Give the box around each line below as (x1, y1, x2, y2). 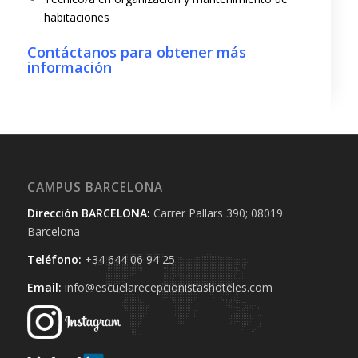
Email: (26, 279, 62, 295)
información (26, 57, 112, 77)
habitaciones (43, 9, 109, 25)
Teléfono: (26, 251, 82, 267)
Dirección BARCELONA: (26, 205, 150, 221)
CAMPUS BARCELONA (26, 178, 163, 196)
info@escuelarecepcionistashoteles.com (61, 279, 272, 295)
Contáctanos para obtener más (26, 42, 246, 62)
